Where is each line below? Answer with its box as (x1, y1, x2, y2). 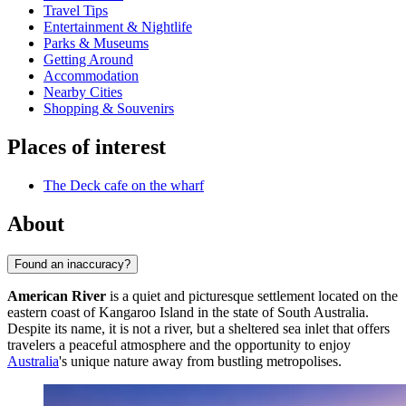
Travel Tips (43, 3, 108, 19)
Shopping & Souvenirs (43, 101, 174, 117)
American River (7, 287, 106, 304)
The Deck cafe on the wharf (43, 178, 204, 194)
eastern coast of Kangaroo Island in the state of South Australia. (7, 304, 369, 320)
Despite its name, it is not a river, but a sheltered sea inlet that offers (7, 320, 390, 336)
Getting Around (43, 52, 133, 68)
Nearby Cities (43, 84, 122, 101)
